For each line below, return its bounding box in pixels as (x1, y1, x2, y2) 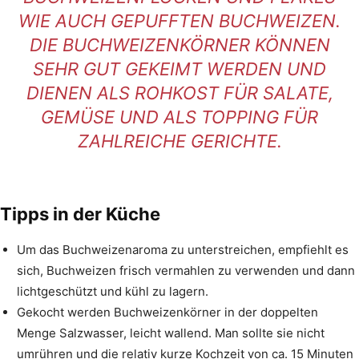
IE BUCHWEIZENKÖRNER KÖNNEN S (29, 34, 330, 55)
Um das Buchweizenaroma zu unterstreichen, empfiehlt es (17, 241, 349, 257)
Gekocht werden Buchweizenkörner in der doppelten (17, 304, 318, 320)
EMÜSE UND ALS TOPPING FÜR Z (41, 106, 318, 127)
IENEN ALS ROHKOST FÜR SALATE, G (26, 82, 333, 103)
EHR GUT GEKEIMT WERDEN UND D (33, 58, 326, 79)
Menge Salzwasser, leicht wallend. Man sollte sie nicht (17, 325, 325, 341)
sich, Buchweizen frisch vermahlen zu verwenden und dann (17, 262, 355, 278)
